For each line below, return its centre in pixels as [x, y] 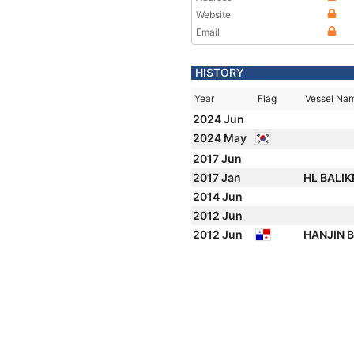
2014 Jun [219, 196]
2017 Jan [218, 177]
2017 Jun [218, 158]
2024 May [221, 138]
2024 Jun [220, 119]
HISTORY [220, 72]
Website [213, 15]
